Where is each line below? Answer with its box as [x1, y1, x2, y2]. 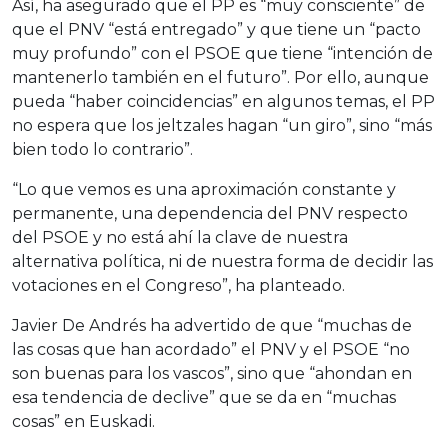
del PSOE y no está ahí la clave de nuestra [12, 228, 348, 247]
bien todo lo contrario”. [12, 140, 193, 159]
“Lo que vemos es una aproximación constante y [12, 180, 396, 199]
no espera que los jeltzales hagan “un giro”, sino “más [12, 116, 432, 135]
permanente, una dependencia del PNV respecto [12, 204, 408, 223]
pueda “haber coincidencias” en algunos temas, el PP [12, 92, 435, 111]
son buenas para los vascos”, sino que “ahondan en [12, 364, 412, 383]
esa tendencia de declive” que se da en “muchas [12, 388, 396, 407]
